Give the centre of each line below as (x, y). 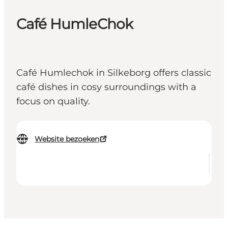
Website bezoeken (67, 139)
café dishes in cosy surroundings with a (106, 87)
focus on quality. (53, 102)
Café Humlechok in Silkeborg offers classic (114, 73)
